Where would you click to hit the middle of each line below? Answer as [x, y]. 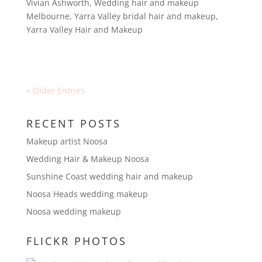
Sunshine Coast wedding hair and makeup [109, 176]
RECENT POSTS [73, 123]
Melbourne [48, 16]
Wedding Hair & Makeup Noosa [87, 158]
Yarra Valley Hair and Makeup [84, 30]
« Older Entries [55, 91]
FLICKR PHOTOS [76, 241]
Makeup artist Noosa [67, 141]
